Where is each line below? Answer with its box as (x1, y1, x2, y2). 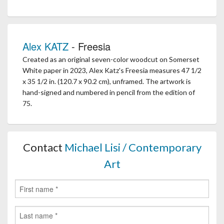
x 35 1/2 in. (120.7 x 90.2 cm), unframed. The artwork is (22, 77, 191, 86)
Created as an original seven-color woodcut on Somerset (22, 55, 199, 64)
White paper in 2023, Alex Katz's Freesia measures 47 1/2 (22, 66, 201, 75)
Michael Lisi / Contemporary (64, 140, 201, 154)
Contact (22, 140, 64, 154)
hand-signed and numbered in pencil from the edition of (22, 88, 195, 97)
